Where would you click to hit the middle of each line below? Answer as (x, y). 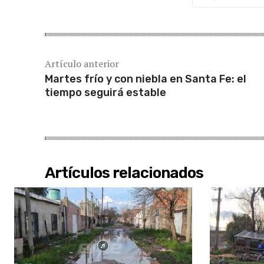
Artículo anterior (82, 63)
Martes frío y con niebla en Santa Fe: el (146, 79)
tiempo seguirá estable (105, 92)
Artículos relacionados (124, 173)
